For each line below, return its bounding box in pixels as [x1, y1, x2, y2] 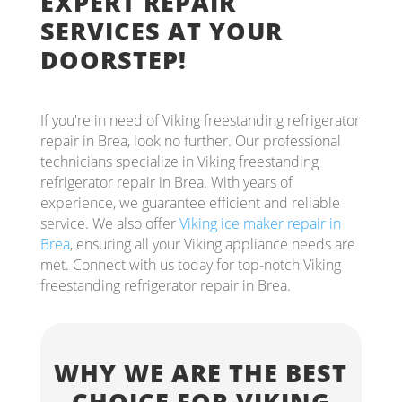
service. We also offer [39, 214, 179, 234]
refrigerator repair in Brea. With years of [39, 172, 293, 193]
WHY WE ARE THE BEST [54, 356, 348, 390]
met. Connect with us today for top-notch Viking [39, 255, 341, 275]
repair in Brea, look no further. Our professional [39, 131, 341, 152]
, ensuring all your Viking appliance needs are [69, 234, 355, 255]
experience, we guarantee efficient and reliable [39, 193, 340, 214]
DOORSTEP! [39, 43, 187, 77]
